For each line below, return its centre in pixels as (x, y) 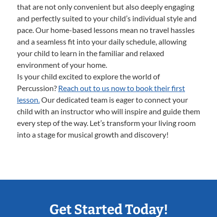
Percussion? (38, 88)
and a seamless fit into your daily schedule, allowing (102, 42)
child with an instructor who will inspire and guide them (108, 111)
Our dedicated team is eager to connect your (114, 100)
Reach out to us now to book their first (122, 88)
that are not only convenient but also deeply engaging (106, 7)
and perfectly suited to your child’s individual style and (107, 18)
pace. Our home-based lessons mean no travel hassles (106, 30)
